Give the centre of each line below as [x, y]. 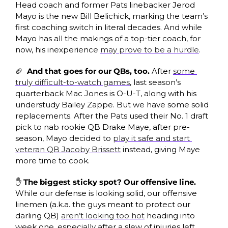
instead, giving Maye [160, 149]
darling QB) [38, 215]
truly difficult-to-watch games [73, 82]
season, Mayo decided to [64, 138]
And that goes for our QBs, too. [89, 71]
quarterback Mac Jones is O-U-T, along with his [106, 93]
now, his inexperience [58, 49]
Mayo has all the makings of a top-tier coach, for [108, 38]
